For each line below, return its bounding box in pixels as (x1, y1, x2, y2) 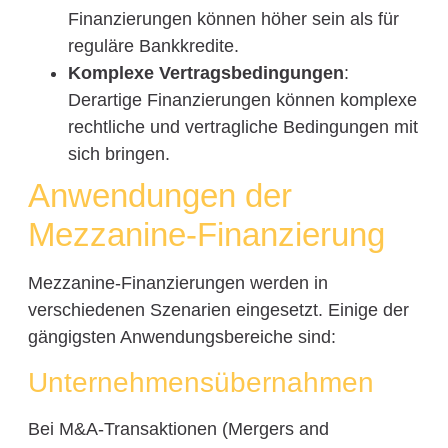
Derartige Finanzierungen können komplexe (67, 89, 417, 110)
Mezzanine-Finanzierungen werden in (27, 272, 328, 293)
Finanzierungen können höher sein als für (67, 8, 399, 29)
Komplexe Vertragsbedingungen (67, 62, 344, 83)
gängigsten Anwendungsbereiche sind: (27, 326, 336, 347)
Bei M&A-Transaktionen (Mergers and (27, 418, 329, 439)
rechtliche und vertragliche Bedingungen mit (67, 116, 418, 137)
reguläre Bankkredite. (67, 35, 239, 56)
